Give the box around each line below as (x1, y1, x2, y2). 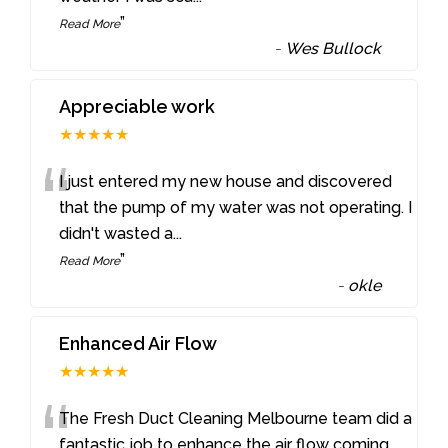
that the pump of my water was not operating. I (59, 197, 413, 217)
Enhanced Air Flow (59, 332, 218, 354)
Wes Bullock (285, 38, 382, 58)
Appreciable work (59, 95, 216, 117)
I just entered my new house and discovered (59, 171, 393, 191)
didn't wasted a (59, 223, 174, 243)
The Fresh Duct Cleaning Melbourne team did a (59, 408, 413, 428)
